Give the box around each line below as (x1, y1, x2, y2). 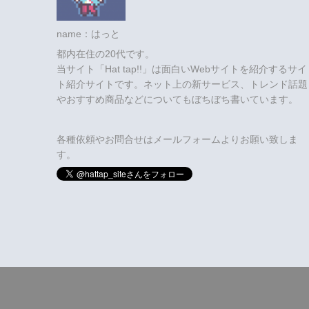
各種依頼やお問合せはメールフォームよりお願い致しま (57, 134, 298, 146)
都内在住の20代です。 (57, 48, 154, 59)
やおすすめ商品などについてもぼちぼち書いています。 (57, 93, 298, 105)
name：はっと (57, 28, 120, 39)
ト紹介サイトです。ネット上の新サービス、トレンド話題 (57, 78, 308, 90)
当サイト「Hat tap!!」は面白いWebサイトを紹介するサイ (57, 63, 307, 74)
